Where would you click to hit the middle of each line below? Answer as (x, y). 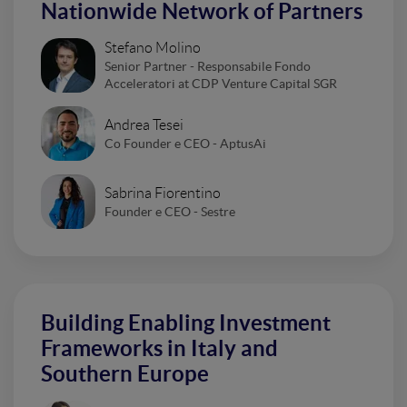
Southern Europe (125, 374)
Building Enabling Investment (186, 323)
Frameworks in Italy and (159, 349)
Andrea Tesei (144, 124)
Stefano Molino (153, 48)
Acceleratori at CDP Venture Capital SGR (221, 84)
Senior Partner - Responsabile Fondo (208, 67)
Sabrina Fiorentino (163, 193)
